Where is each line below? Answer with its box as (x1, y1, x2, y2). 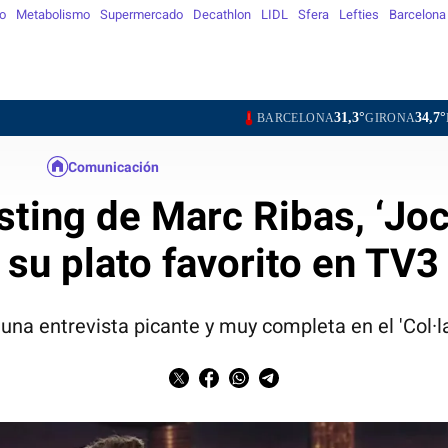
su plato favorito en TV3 (8, 239, 440, 287)
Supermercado (100, 7, 183, 22)
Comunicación (67, 159, 159, 176)
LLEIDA (353, 111, 399, 125)
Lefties (339, 7, 379, 22)
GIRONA (272, 111, 323, 125)
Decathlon (193, 7, 251, 22)
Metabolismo (16, 7, 90, 22)
